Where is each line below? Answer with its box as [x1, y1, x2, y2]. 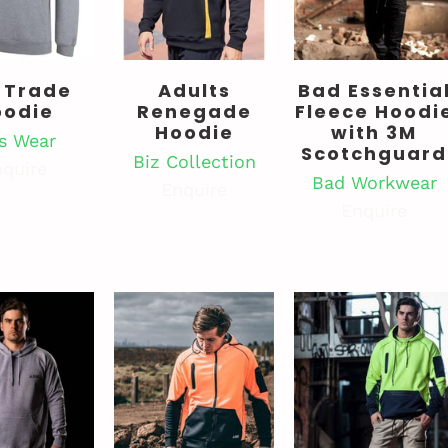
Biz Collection [132, 150, 256, 172]
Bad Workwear [311, 171, 437, 193]
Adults [157, 77, 231, 103]
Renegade [136, 98, 252, 124]
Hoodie [154, 119, 234, 145]
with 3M [331, 119, 417, 145]
